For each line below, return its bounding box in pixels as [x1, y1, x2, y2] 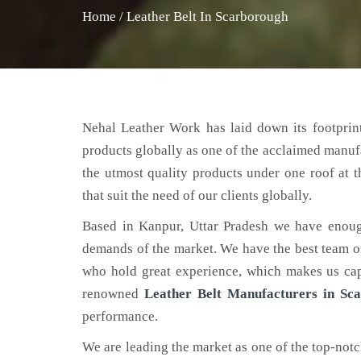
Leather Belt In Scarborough [127, 9, 288, 24]
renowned [82, 286, 144, 301]
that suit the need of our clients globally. [82, 188, 312, 203]
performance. [82, 309, 158, 324]
